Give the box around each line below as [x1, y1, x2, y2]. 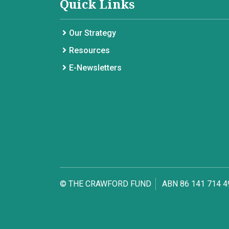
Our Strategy [69, 28, 116, 38]
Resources [69, 45, 110, 55]
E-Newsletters [69, 62, 122, 73]
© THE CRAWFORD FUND [60, 178, 151, 189]
